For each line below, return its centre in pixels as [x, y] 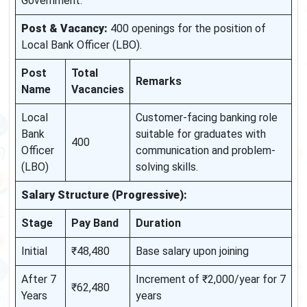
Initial [34, 251]
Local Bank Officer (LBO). [82, 45]
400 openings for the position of [187, 28]
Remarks [159, 81]
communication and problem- [206, 150]
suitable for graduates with [201, 134]
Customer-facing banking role [207, 117]
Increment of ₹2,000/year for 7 [211, 279]
